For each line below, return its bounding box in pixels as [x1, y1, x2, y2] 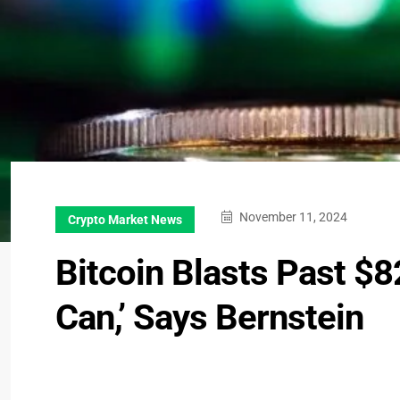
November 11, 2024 [237, 210, 347, 224]
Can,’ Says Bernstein [55, 296, 363, 338]
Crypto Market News [68, 212, 182, 227]
